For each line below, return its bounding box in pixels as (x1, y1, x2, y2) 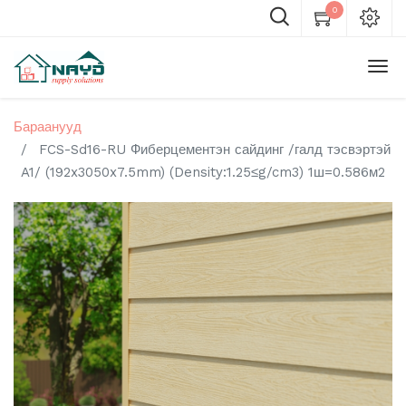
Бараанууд (14, 119, 82, 135)
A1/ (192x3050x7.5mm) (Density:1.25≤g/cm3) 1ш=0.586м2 (21, 164, 385, 180)
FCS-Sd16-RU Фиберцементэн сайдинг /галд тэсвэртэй (39, 141, 391, 158)
